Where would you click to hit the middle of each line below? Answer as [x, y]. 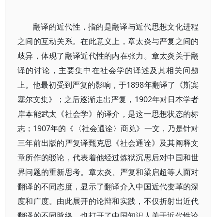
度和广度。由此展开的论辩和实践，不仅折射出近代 [108, 201]
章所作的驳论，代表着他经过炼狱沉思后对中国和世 [108, 157]
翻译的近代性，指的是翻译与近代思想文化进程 [116, 27]
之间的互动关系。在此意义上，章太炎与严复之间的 [108, 41]
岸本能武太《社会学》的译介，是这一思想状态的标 [108, 114]
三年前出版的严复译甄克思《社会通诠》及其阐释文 [108, 143]
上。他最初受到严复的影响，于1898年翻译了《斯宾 [108, 85]
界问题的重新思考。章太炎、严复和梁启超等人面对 [108, 172]
